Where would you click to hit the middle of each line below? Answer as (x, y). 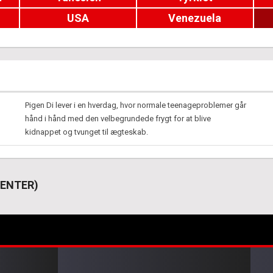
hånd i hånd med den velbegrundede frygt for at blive (118, 119)
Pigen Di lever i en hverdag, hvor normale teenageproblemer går (136, 105)
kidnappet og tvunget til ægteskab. (87, 132)
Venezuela (195, 18)
